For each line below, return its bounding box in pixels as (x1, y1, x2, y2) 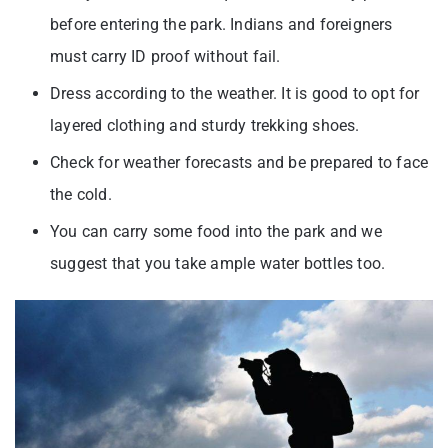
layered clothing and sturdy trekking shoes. (50, 116, 364, 136)
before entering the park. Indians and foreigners (50, 15, 393, 35)
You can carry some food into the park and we (50, 222, 382, 242)
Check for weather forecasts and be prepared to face (50, 153, 429, 173)
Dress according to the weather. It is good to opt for (50, 84, 420, 104)
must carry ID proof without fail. (50, 47, 281, 67)
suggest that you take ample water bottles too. (50, 254, 386, 274)
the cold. (50, 185, 116, 205)
